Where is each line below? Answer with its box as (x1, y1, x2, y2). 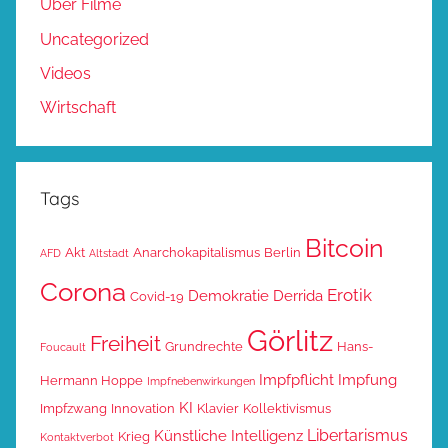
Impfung (338, 371, 397, 389)
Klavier (197, 401, 239, 417)
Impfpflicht (259, 371, 334, 389)
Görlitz (247, 323, 333, 359)
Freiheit (90, 332, 161, 357)
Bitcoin (305, 234, 384, 264)
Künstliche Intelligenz (154, 427, 303, 445)
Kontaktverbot (40, 431, 114, 444)
